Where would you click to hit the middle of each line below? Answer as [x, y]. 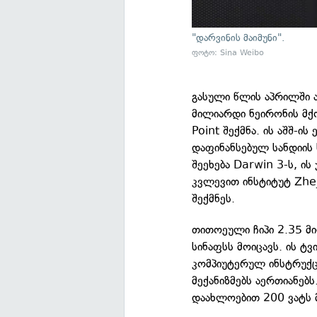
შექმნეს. [214, 198]
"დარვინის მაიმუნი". [238, 38]
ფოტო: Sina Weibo [228, 52]
